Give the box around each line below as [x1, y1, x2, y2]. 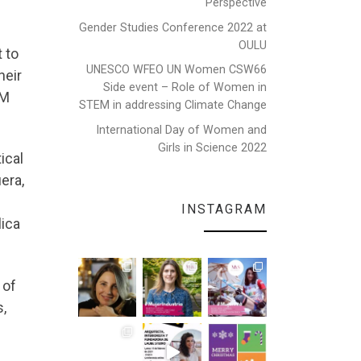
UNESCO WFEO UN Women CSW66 [86, 63, 267, 77]
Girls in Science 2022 [158, 141, 267, 155]
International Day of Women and [97, 123, 267, 137]
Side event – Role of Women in [103, 81, 267, 94]
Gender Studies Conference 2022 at [79, 20, 267, 34]
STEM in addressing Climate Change [79, 98, 267, 112]
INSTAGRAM [181, 201, 267, 217]
